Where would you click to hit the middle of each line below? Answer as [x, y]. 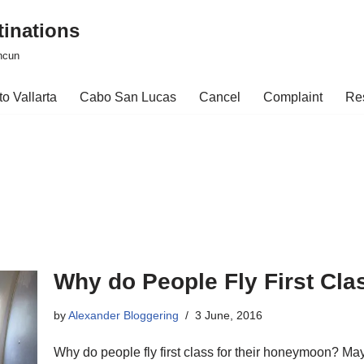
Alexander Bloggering [123, 315]
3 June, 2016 [229, 315]
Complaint [293, 97]
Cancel [220, 97]
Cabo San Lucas [128, 97]
